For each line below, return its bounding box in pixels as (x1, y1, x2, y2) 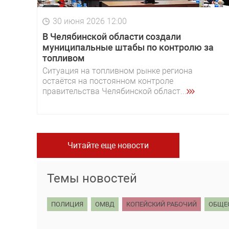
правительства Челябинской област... (42, 86, 187, 96)
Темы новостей (47, 171, 137, 186)
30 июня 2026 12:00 (53, 16, 127, 26)
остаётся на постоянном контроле (42, 76, 173, 86)
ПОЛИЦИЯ (51, 200, 83, 208)
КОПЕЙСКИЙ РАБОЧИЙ (126, 200, 197, 208)
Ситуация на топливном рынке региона (42, 65, 193, 76)
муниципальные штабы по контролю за (42, 41, 214, 53)
